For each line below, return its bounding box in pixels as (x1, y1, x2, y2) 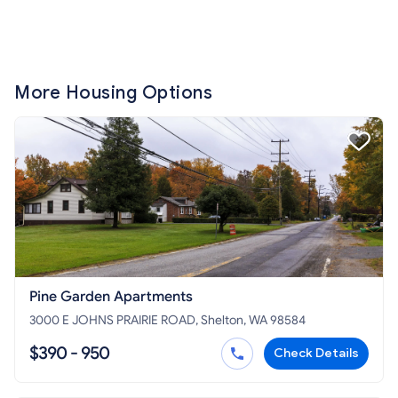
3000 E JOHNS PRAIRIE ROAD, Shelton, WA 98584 (29, 313, 306, 329)
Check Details (274, 346, 359, 362)
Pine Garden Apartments (29, 288, 193, 306)
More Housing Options (14, 82, 212, 105)
